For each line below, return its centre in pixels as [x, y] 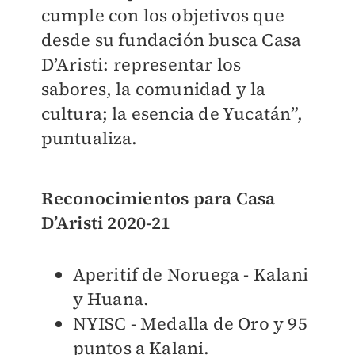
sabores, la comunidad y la [153, 89]
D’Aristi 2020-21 [106, 223]
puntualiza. [89, 138]
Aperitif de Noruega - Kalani [191, 275]
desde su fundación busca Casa [171, 40]
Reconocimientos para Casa [158, 198]
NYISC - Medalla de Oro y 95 [190, 324]
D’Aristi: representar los [141, 65]
